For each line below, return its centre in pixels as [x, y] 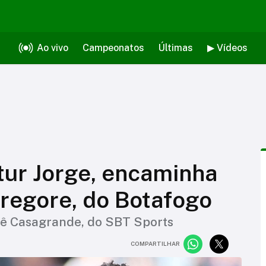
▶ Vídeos [227, 48]
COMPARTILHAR [155, 243]
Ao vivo [52, 48]
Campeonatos [113, 48]
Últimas [175, 48]
